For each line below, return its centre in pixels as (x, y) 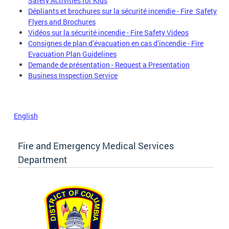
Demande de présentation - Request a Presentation (109, 64)
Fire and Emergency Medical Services (96, 146)
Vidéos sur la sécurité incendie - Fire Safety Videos (108, 32)
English (26, 116)
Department (42, 160)
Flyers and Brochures (62, 21)
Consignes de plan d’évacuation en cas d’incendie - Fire (116, 43)
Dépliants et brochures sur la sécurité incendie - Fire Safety (122, 11)
